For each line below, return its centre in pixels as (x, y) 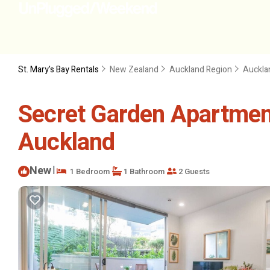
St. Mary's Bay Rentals (59, 70)
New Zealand (134, 70)
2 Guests (193, 171)
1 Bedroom (88, 171)
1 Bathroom (143, 171)
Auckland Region (201, 70)
